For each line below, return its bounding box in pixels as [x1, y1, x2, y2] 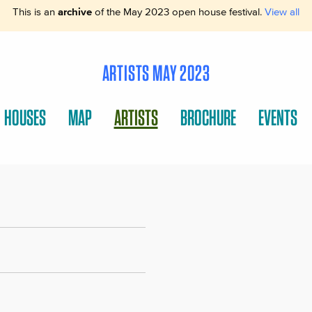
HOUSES [3, 103, 46, 131]
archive [58, 6, 92, 18]
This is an [13, 6, 58, 18]
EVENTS [258, 103, 297, 131]
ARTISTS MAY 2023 [102, 59, 210, 87]
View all [265, 6, 299, 18]
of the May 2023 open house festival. [92, 6, 265, 18]
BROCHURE [180, 103, 236, 131]
